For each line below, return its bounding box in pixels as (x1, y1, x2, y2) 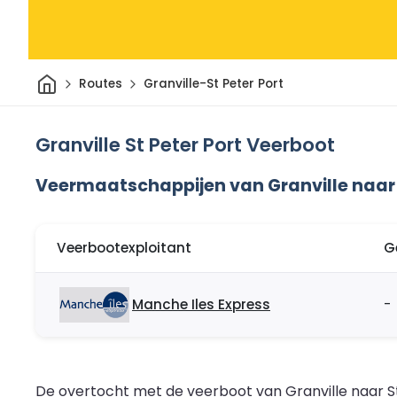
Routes (78, 75, 122, 93)
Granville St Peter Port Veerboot (35, 130, 335, 159)
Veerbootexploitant (57, 238, 191, 258)
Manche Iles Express (132, 295, 270, 315)
